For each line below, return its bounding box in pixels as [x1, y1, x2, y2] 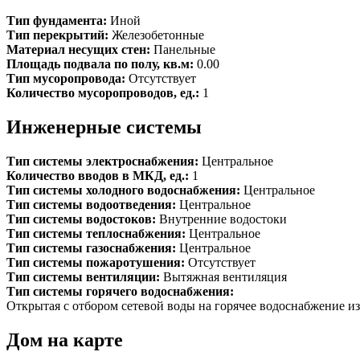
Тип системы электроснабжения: [6, 153, 202, 168]
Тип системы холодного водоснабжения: [6, 182, 243, 197]
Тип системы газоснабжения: [6, 240, 179, 255]
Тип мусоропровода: [6, 71, 129, 85]
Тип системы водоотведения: [6, 197, 179, 211]
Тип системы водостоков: [6, 211, 159, 226]
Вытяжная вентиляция [163, 269, 287, 284]
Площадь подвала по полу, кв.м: [6, 56, 197, 71]
